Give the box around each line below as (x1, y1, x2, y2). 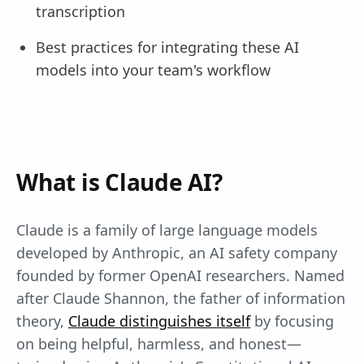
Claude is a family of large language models (16, 220, 318, 240)
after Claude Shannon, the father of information (16, 288, 345, 308)
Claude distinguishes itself (68, 311, 250, 331)
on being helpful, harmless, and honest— (16, 334, 301, 353)
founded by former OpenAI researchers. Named (16, 266, 344, 285)
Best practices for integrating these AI (36, 37, 299, 57)
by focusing (250, 311, 334, 331)
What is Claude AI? (16, 167, 223, 197)
